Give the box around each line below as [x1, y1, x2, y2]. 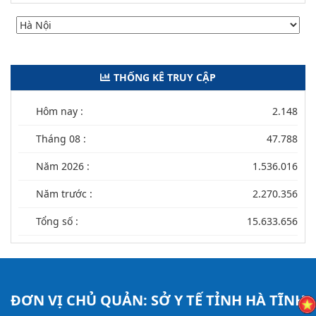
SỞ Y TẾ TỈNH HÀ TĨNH [151, 291, 305, 310]
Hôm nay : [36, 104, 83, 119]
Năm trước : [36, 187, 92, 201]
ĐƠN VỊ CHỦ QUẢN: [11, 291, 151, 310]
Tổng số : [36, 214, 78, 229]
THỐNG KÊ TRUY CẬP [114, 71, 216, 85]
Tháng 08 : [36, 132, 86, 146]
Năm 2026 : [36, 159, 90, 174]
